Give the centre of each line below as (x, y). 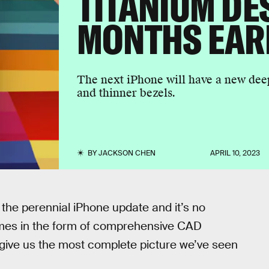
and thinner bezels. (126, 92)
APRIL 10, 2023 (235, 153)
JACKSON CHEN (127, 153)
